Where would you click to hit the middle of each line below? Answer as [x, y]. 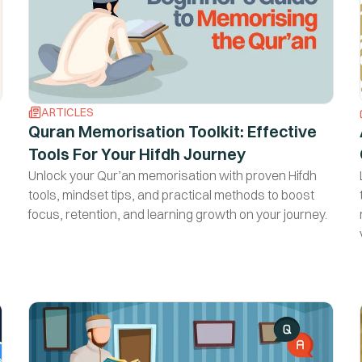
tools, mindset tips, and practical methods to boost [171, 194]
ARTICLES [67, 112]
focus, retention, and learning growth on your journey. [177, 214]
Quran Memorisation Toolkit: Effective [172, 131]
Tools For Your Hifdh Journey [137, 154]
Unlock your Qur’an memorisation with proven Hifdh [172, 175]
